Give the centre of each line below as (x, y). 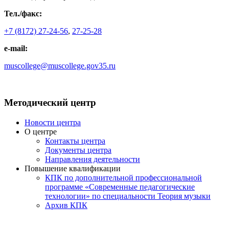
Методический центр (50, 103)
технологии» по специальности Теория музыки (128, 196)
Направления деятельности (93, 159)
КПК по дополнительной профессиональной (123, 178)
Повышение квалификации (73, 169)
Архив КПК (66, 205)
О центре (41, 132)
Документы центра (78, 150)
